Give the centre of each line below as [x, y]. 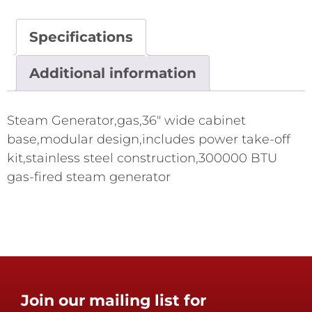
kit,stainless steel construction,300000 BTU [142, 158]
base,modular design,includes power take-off [149, 139]
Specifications [81, 37]
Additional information [113, 73]
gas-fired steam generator [89, 177]
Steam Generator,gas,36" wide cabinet [126, 120]
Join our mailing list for [114, 300]
